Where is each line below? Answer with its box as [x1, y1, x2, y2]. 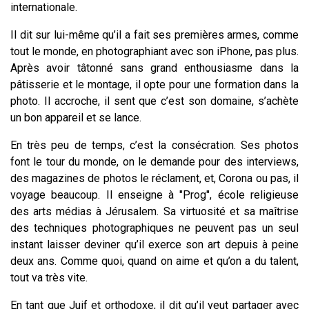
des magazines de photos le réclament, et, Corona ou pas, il [10, 171, 299, 185]
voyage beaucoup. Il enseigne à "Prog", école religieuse [10, 188, 299, 201]
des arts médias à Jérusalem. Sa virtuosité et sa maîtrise [10, 204, 299, 218]
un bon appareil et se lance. [10, 110, 141, 124]
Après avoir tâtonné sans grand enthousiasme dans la [10, 61, 299, 74]
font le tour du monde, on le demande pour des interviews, [10, 154, 299, 168]
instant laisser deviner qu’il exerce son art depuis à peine [10, 237, 299, 251]
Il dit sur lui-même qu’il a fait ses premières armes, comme [10, 28, 299, 41]
